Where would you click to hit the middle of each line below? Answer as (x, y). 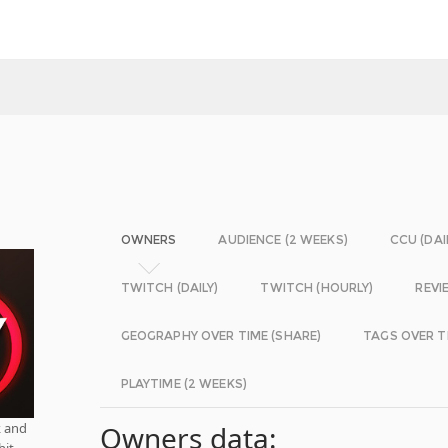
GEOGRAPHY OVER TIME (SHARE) (221, 335)
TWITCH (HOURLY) (317, 287)
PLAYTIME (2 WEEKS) (183, 383)
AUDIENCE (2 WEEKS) (283, 239)
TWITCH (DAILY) (169, 287)
